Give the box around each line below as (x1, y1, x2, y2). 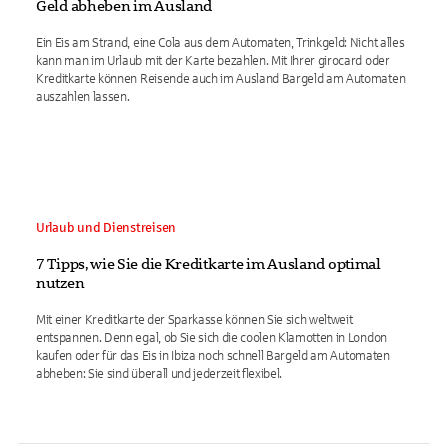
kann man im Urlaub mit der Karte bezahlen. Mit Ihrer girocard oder (36, 54, 390, 68)
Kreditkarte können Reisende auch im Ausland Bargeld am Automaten (36, 72, 406, 86)
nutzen (36, 275, 85, 291)
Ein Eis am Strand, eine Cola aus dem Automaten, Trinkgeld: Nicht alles (36, 36, 405, 50)
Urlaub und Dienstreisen (36, 221, 177, 235)
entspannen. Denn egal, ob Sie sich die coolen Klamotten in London (36, 331, 387, 345)
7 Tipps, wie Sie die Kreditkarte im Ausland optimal (36, 256, 381, 272)
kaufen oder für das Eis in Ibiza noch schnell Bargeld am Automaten (36, 349, 390, 363)
